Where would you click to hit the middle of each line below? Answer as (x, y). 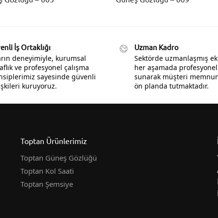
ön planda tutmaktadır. (172, 86)
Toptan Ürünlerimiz (54, 140)
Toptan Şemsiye (47, 184)
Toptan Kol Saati (47, 171)
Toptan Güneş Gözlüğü (59, 158)
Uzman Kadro (156, 47)
